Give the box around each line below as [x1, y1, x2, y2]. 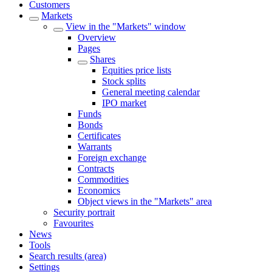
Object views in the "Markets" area [78, 196, 212, 206]
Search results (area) [29, 251, 106, 261]
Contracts [78, 163, 114, 174]
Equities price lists [102, 65, 171, 75]
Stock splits [102, 76, 146, 86]
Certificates [78, 131, 121, 141]
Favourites [53, 218, 93, 228]
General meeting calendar [102, 87, 200, 97]
